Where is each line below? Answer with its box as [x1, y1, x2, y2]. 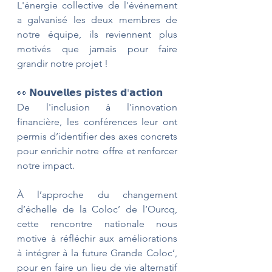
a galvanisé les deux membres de [17, 14, 177, 26]
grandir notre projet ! [17, 58, 108, 70]
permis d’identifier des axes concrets [17, 131, 177, 143]
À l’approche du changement [17, 189, 177, 201]
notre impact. [17, 160, 75, 172]
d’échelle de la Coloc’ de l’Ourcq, [17, 203, 177, 216]
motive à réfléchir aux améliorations [17, 233, 177, 245]
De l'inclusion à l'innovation [17, 101, 177, 114]
